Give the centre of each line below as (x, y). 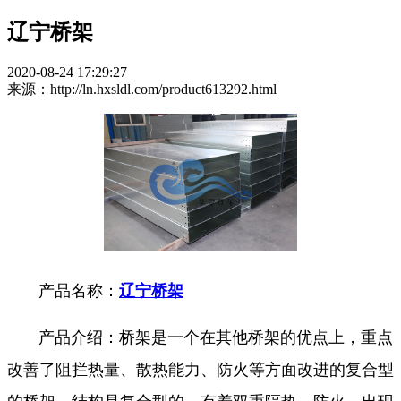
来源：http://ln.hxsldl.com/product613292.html (142, 89)
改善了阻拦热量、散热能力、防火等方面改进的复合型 (200, 370)
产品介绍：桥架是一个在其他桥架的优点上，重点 (216, 338)
